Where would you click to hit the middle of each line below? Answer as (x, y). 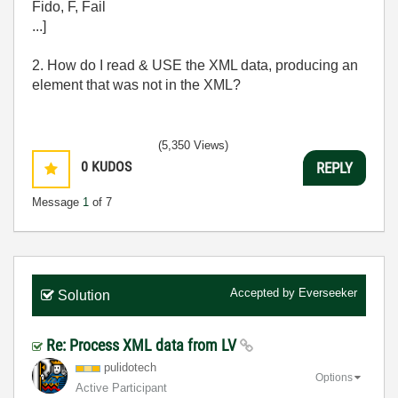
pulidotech (130, 367)
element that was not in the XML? (136, 85)
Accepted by (264, 293)
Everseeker (328, 293)
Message (57, 202)
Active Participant (121, 388)
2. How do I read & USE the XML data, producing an (195, 65)
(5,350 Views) (193, 145)
